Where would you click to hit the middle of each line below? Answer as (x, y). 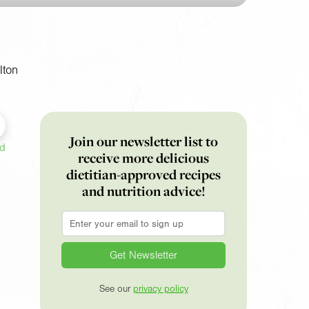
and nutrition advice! (143, 191)
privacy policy (160, 289)
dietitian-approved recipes (144, 174)
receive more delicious (144, 158)
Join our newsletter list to (143, 141)
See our (116, 289)
